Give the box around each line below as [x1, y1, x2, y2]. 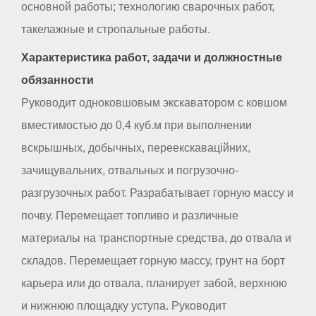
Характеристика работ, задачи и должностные [21, 51, 282, 63]
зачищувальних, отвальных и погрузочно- [21, 164, 238, 176]
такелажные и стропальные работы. [21, 23, 210, 35]
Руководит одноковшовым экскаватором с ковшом [21, 96, 287, 109]
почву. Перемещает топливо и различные [21, 209, 238, 221]
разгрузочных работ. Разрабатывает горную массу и [21, 186, 293, 199]
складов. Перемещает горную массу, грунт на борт [21, 254, 285, 267]
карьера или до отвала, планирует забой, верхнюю [21, 276, 287, 289]
